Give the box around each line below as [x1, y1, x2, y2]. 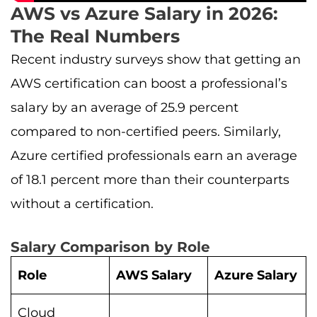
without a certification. [11, 195, 154, 212]
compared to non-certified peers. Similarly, [11, 123, 281, 139]
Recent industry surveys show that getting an [11, 51, 301, 67]
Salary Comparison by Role [11, 238, 210, 256]
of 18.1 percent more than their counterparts [11, 171, 289, 188]
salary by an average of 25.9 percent [11, 99, 238, 115]
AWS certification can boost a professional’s [11, 75, 287, 91]
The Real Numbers [11, 25, 180, 47]
